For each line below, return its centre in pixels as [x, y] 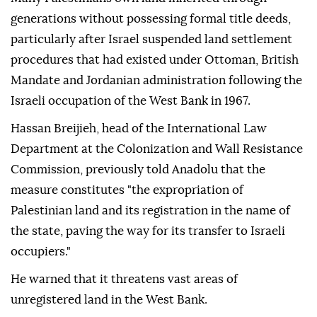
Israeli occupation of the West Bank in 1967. [131, 101]
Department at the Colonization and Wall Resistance [157, 149]
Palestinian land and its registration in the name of [150, 211]
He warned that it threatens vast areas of [124, 279]
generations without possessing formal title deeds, [151, 19]
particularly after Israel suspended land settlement [151, 40]
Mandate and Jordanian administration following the [156, 81]
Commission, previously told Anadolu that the [138, 170]
